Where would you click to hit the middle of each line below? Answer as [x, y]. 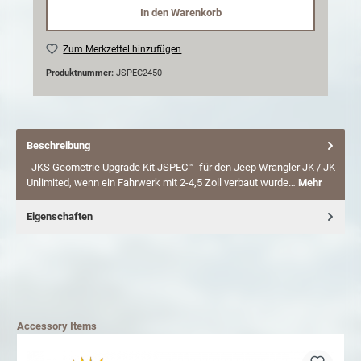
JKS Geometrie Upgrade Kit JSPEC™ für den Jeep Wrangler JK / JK [181, 167]
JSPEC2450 [139, 73]
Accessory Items [57, 326]
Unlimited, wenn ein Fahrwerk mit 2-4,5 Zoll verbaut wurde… [162, 182]
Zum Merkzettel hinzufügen [122, 49]
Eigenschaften [60, 216]
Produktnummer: [81, 73]
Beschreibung [58, 146]
